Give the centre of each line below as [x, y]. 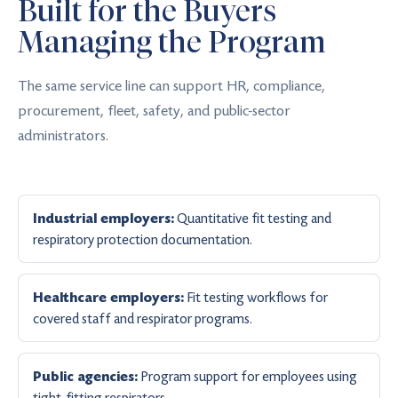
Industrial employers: [103, 219]
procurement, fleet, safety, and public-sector [154, 110]
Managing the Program [172, 42]
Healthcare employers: [108, 298]
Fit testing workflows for [256, 297]
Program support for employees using [247, 376]
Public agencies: [85, 377]
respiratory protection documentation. [143, 239]
